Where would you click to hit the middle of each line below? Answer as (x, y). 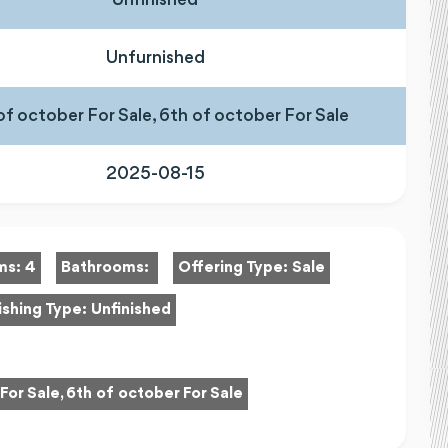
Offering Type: (235, 268)
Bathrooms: (107, 268)
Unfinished (131, 310)
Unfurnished (155, 57)
